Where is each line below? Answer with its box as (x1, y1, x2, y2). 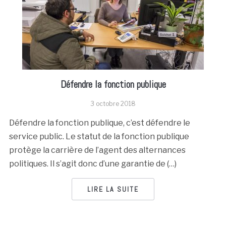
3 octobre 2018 (90, 100, 136, 107)
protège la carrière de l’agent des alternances (9, 145, 186, 155)
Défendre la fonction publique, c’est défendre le (9, 118, 190, 128)
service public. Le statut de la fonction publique (9, 132, 189, 141)
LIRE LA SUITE (87, 185, 139, 194)
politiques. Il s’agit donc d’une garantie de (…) (9, 159, 177, 168)
